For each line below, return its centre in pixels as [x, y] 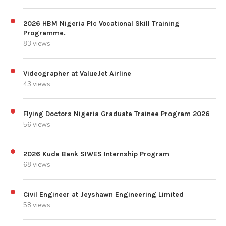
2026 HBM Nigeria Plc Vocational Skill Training [101, 23]
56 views [37, 124]
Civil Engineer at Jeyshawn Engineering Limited [103, 194]
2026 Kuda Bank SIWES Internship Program [96, 154]
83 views [37, 44]
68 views [37, 165]
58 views [37, 205]
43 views [37, 84]
